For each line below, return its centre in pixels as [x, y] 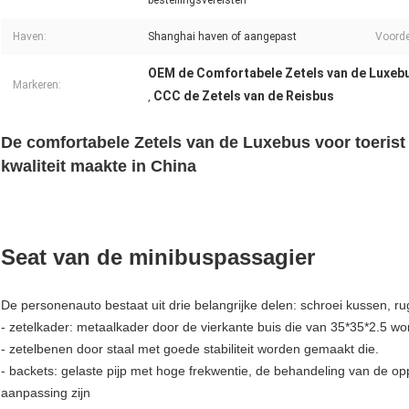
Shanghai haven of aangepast [222, 37]
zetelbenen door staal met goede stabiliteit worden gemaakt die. [194, 349]
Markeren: [37, 85]
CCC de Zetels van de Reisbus [244, 96]
